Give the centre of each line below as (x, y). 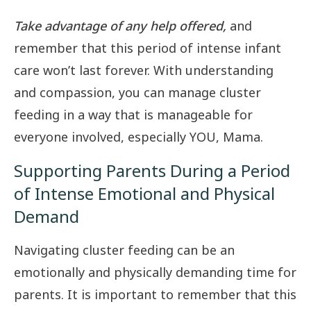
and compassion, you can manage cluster (137, 93)
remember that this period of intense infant (148, 48)
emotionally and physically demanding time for (155, 272)
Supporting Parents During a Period (152, 171)
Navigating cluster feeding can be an (124, 250)
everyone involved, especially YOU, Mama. (138, 137)
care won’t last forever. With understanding (144, 70)
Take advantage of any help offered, (120, 26)
